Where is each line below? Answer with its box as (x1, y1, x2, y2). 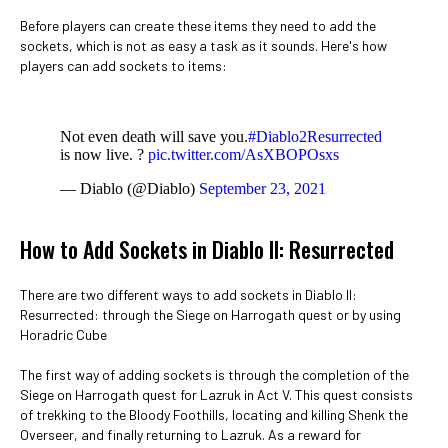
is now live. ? (60, 146, 148, 163)
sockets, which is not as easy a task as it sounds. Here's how (20, 37, 387, 54)
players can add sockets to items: (20, 57, 227, 74)
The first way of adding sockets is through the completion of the (20, 366, 409, 383)
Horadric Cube (20, 326, 107, 343)
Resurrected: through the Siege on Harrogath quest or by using (20, 306, 401, 323)
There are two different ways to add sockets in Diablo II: (20, 286, 357, 303)
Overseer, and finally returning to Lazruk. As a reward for (20, 426, 361, 443)
